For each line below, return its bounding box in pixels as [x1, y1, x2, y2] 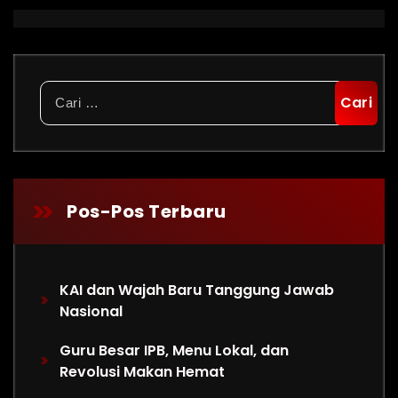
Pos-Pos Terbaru [67, 199, 227, 224]
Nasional [60, 301, 123, 322]
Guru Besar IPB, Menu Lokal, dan [60, 340, 290, 361]
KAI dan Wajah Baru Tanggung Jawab [60, 280, 335, 300]
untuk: [39, 101, 81, 122]
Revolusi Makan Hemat [60, 362, 226, 382]
